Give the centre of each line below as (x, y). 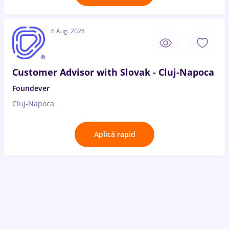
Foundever (31, 88)
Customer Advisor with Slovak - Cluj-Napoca (113, 72)
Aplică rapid (114, 134)
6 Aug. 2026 (68, 31)
